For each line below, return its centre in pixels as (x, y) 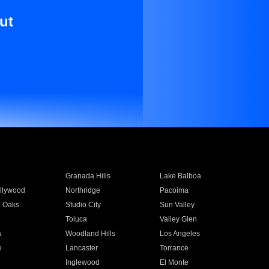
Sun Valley (177, 205)
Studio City (83, 205)
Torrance (174, 248)
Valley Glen (179, 219)
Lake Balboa (181, 176)
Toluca (76, 219)
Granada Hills (88, 176)
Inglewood (82, 262)
